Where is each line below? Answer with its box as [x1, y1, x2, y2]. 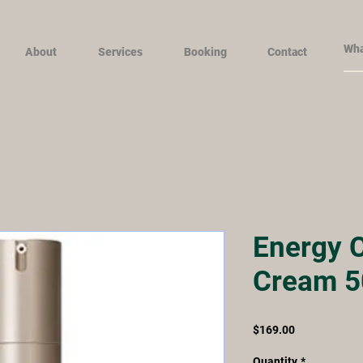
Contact [267, 45, 307, 58]
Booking [183, 45, 227, 58]
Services [97, 45, 143, 58]
